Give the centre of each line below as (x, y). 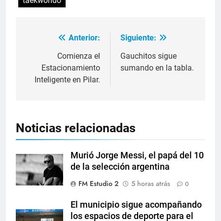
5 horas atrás (151, 184)
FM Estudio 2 (98, 184)
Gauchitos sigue (148, 56)
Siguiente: (138, 38)
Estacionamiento (71, 68)
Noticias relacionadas (76, 128)
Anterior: (84, 38)
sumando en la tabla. (157, 68)
